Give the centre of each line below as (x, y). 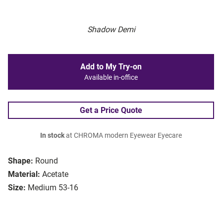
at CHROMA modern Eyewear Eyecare (123, 136)
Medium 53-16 (53, 188)
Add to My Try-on (111, 67)
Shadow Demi (111, 30)
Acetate (55, 174)
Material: (24, 174)
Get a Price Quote (111, 111)
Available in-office (111, 78)
